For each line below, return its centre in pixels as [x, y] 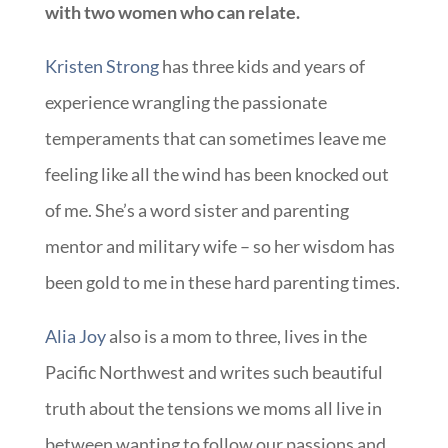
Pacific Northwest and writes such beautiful [213, 372]
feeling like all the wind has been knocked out [216, 174]
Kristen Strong [101, 66]
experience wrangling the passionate [185, 102]
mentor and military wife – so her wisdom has [219, 246]
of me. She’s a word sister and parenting [196, 210]
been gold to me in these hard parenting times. [222, 282]
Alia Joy [75, 336]
